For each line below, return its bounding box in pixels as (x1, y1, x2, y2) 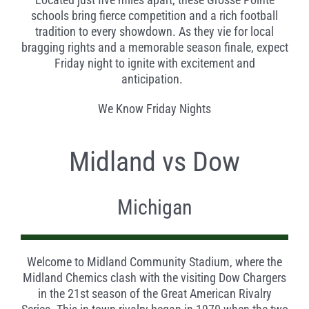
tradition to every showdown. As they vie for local (35, 24, 274, 39)
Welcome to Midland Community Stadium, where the (27, 255, 282, 270)
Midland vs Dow (69, 146, 240, 179)
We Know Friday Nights (98, 101, 211, 117)
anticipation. (121, 72, 186, 87)
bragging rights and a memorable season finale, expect (21, 40, 288, 55)
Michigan (117, 195, 192, 220)
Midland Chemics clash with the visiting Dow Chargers (23, 270, 286, 286)
